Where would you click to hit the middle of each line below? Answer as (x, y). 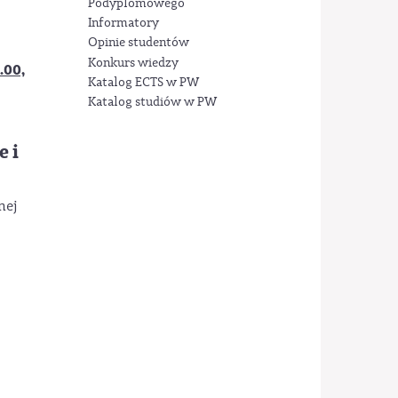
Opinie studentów (138, 43)
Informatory (123, 24)
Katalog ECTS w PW (143, 82)
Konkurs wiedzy (133, 63)
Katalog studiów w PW (152, 103)
